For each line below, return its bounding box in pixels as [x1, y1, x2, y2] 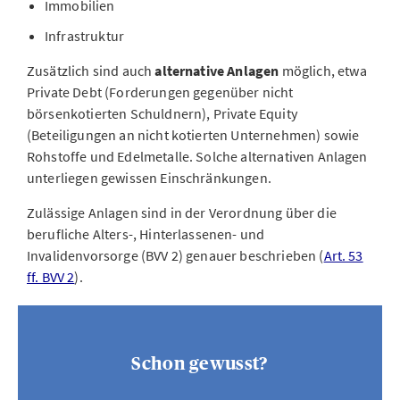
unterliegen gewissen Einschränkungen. [27, 169, 271, 187]
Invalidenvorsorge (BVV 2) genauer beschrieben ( [27, 246, 324, 264]
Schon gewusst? [131, 354, 269, 373]
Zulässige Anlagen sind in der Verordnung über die [27, 204, 337, 221]
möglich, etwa [279, 62, 367, 79]
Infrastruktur [45, 27, 125, 45]
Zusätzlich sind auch [27, 62, 155, 79]
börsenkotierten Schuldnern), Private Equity [27, 104, 297, 122]
